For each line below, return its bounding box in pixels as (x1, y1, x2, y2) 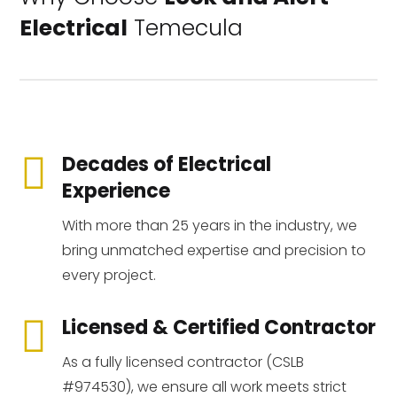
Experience (61, 177, 170, 206)
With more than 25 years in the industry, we (61, 215, 357, 237)
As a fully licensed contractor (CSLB (61, 352, 304, 373)
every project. (61, 265, 156, 286)
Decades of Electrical (61, 151, 271, 179)
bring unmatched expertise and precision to (61, 240, 366, 261)
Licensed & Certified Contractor (61, 314, 376, 342)
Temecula (128, 12, 244, 44)
